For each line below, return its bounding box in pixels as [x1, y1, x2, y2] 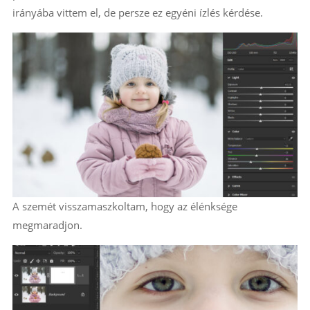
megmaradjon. [12, 217, 82, 232]
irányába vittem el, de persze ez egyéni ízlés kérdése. [12, 5, 263, 19]
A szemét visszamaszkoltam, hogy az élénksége [12, 199, 237, 213]
